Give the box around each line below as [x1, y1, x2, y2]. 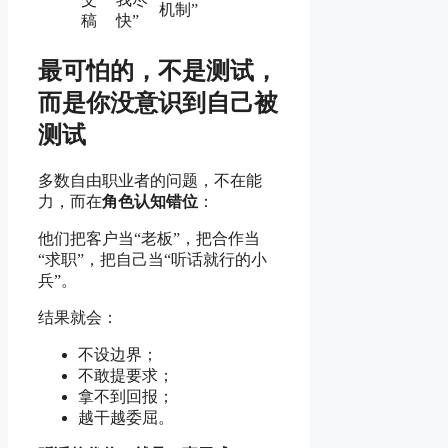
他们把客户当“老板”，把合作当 [38, 229, 260, 247]
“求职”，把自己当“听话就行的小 [38, 250, 267, 268]
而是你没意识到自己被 [38, 89, 278, 116]
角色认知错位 [102, 192, 198, 210]
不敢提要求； [78, 366, 174, 384]
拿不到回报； [78, 387, 174, 405]
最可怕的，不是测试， [38, 57, 278, 84]
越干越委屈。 [78, 408, 174, 426]
